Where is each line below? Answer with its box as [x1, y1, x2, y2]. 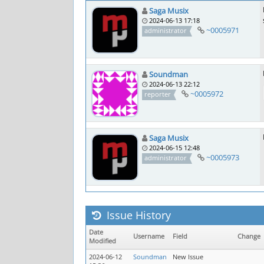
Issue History [104, 208, 171, 222]
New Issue [173, 253, 203, 261]
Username [133, 232, 164, 240]
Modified [89, 237, 116, 245]
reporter [144, 90, 171, 98]
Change [237, 232, 260, 240]
